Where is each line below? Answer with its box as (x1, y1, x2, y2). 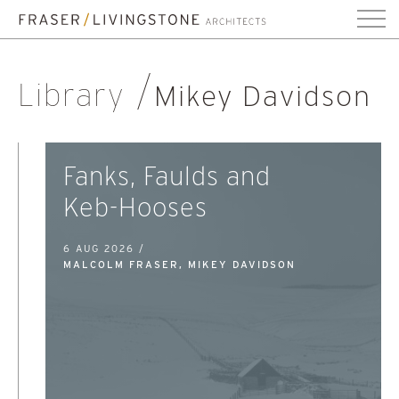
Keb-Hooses (63, 191, 208, 223)
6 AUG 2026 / (63, 242, 145, 255)
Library (18, 76, 135, 113)
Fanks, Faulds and (63, 160, 271, 191)
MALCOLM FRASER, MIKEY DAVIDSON (63, 258, 296, 271)
